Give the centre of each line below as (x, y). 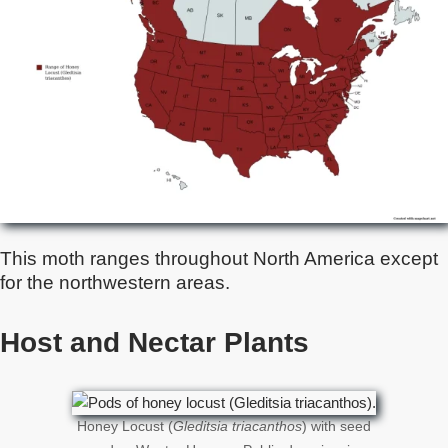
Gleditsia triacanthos (237, 426)
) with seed (336, 426)
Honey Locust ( (125, 426)
